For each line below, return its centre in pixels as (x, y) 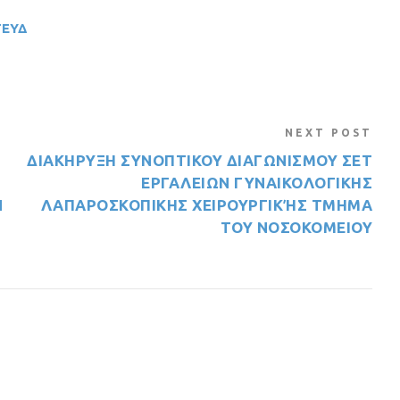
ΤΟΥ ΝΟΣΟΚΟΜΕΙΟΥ (296, 227)
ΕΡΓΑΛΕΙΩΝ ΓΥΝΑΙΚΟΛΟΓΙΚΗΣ (257, 183)
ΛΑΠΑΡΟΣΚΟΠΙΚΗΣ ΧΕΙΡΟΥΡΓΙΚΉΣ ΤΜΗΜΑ (207, 205)
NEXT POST (329, 133)
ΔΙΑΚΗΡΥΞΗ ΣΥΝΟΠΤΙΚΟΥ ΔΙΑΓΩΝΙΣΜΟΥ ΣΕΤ (200, 160)
